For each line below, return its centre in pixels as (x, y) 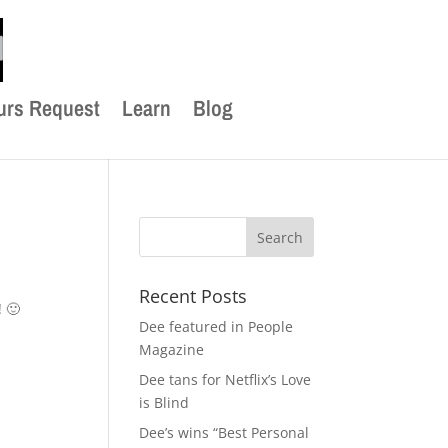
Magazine (172, 349)
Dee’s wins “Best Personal (224, 432)
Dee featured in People (216, 326)
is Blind (164, 402)
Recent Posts (193, 296)
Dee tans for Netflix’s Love (225, 379)
